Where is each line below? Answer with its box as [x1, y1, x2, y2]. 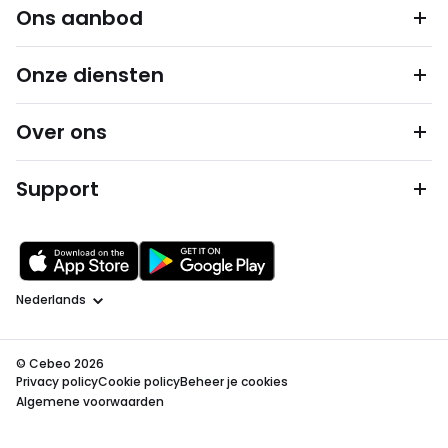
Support [16, 175, 99, 203]
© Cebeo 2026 [16, 355, 104, 372]
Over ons [16, 118, 107, 146]
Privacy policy [16, 373, 98, 390]
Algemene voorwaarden [16, 393, 164, 410]
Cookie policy [98, 373, 180, 390]
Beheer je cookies [180, 373, 288, 390]
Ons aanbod [16, 4, 143, 32]
